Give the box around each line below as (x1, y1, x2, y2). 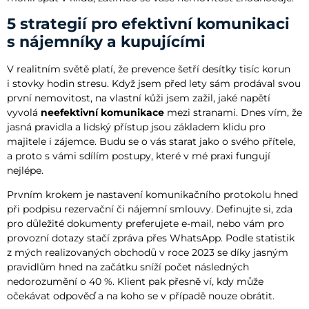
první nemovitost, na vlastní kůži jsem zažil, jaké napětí (7, 91, 270, 104)
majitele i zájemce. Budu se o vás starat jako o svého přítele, (7, 134, 295, 148)
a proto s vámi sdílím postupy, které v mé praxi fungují (7, 149, 270, 162)
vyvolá (7, 106, 41, 119)
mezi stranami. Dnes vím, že (164, 106, 302, 119)
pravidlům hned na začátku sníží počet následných (7, 261, 249, 274)
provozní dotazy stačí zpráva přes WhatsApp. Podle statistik (7, 232, 295, 245)
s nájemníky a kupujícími (7, 32, 206, 51)
